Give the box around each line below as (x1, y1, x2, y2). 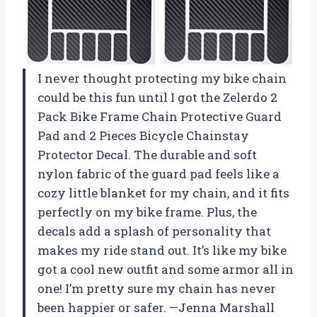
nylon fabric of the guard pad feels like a (38, 166, 279, 183)
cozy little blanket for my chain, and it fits (38, 185, 289, 202)
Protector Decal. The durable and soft (38, 146, 257, 163)
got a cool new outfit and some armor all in (38, 261, 294, 278)
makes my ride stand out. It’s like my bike (38, 242, 287, 259)
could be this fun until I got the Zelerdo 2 (38, 89, 277, 106)
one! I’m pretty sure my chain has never (38, 280, 276, 297)
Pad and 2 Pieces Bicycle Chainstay (38, 127, 249, 144)
